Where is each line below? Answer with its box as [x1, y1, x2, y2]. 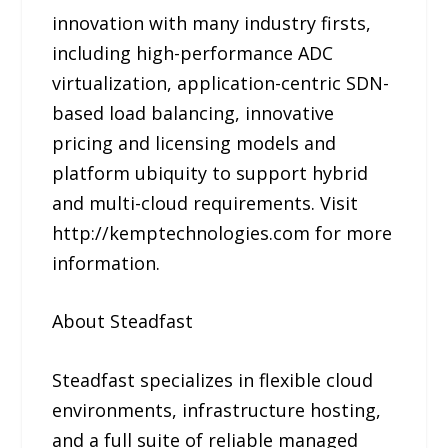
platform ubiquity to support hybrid [52, 160, 369, 185]
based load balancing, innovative [52, 100, 335, 125]
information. [52, 250, 161, 275]
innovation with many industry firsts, [52, 10, 372, 35]
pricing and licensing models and [52, 130, 337, 155]
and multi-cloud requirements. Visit [52, 190, 359, 215]
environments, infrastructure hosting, [52, 398, 382, 423]
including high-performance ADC [52, 40, 334, 65]
